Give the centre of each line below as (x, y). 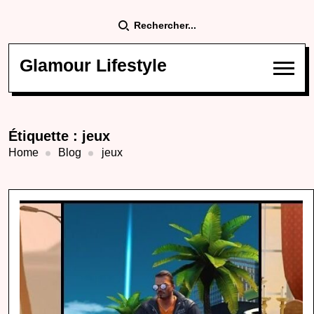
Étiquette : (45, 136)
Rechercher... (165, 25)
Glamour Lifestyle (93, 65)
